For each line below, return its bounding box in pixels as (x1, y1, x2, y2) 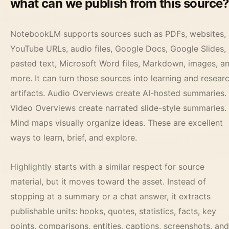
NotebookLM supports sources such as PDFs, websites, (10, 29, 226, 39)
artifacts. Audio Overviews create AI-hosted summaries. (10, 88, 226, 99)
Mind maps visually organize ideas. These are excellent (10, 118, 223, 128)
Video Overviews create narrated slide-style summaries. (10, 103, 226, 113)
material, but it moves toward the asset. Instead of (10, 176, 206, 187)
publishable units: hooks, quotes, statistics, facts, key (10, 206, 216, 217)
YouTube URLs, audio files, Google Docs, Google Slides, (10, 43, 226, 54)
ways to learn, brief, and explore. (10, 132, 137, 143)
